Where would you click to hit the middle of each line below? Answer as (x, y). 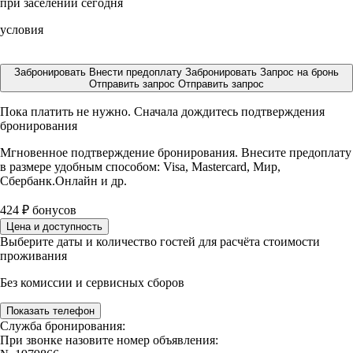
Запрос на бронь (299, 72)
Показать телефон (50, 311)
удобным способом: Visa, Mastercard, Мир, (167, 167)
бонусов (53, 210)
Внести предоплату (137, 72)
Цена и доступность (54, 227)
